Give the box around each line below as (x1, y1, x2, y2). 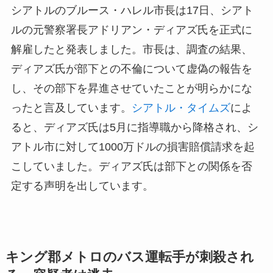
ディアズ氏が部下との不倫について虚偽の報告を (10, 62, 252, 75)
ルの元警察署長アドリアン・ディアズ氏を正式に (10, 23, 252, 36)
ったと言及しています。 (10, 101, 132, 114)
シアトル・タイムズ (131, 101, 230, 114)
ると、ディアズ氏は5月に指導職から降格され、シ (10, 121, 258, 133)
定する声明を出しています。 (10, 179, 154, 192)
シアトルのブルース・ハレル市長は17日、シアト (10, 4, 253, 16)
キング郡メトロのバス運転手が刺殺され (5, 249, 254, 264)
